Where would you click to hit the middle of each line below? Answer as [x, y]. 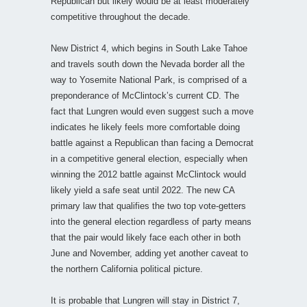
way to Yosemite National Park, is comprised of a [149, 79]
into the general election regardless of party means [151, 221]
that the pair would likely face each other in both [146, 237]
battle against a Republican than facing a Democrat [152, 143]
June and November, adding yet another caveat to [149, 253]
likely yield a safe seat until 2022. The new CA [143, 190]
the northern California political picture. [127, 269]
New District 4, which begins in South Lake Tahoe [149, 48]
